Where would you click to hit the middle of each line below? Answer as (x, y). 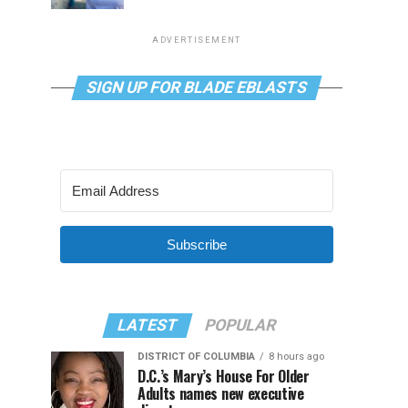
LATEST (148, 325)
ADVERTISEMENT (197, 40)
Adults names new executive (221, 393)
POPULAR (240, 325)
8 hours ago (296, 357)
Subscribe (197, 245)
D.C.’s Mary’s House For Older (224, 376)
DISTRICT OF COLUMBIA (196, 357)
